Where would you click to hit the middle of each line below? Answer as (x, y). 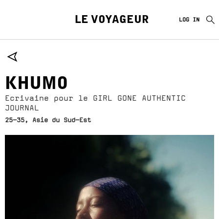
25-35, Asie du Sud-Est (48, 120)
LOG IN (189, 20)
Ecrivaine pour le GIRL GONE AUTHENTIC (95, 98)
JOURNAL (22, 108)
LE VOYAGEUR (112, 21)
